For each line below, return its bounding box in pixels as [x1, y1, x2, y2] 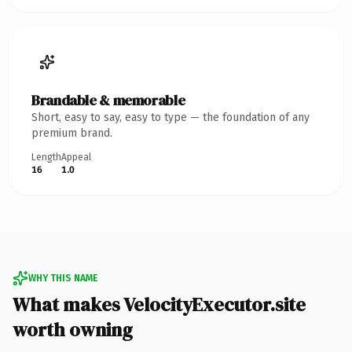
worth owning [13, 316, 133, 343]
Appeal [61, 151, 91, 163]
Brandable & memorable [31, 90, 185, 110]
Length [31, 151, 61, 163]
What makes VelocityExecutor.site [13, 291, 306, 317]
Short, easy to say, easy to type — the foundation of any [31, 110, 310, 124]
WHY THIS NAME [28, 272, 97, 284]
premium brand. [31, 126, 112, 140]
